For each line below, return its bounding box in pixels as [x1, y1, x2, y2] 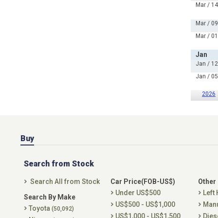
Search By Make [24, 193, 75, 201]
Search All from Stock [30, 178, 100, 185]
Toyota [29, 204, 52, 212]
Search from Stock [24, 159, 94, 168]
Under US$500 [115, 189, 161, 197]
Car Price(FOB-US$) [110, 178, 175, 185]
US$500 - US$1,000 [115, 200, 175, 208]
